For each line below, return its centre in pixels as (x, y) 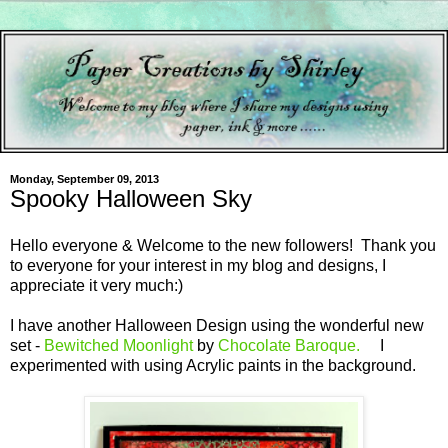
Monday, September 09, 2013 (84, 178)
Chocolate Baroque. (289, 346)
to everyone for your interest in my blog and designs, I (198, 266)
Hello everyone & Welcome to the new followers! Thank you (223, 246)
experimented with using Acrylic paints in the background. (213, 366)
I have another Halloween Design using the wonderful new (217, 326)
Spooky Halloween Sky (131, 198)
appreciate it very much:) (96, 286)
